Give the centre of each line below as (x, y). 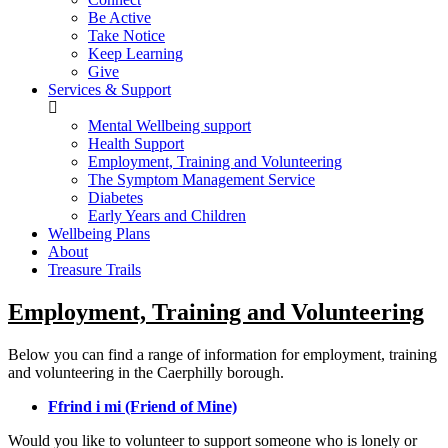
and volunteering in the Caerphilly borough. (148, 372)
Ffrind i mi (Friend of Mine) (142, 406)
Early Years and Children (167, 216)
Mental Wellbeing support (169, 126)
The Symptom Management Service (201, 180)
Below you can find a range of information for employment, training (222, 354)
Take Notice (126, 36)
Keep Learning (135, 54)
